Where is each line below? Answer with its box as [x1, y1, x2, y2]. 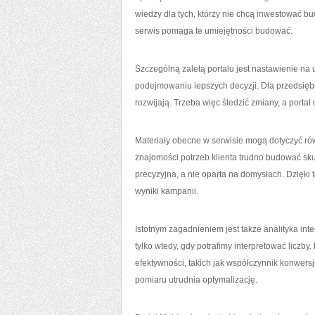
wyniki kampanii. [135, 186, 198, 196]
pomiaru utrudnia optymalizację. [135, 275, 257, 285]
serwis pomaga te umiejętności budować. [135, 26, 292, 36]
